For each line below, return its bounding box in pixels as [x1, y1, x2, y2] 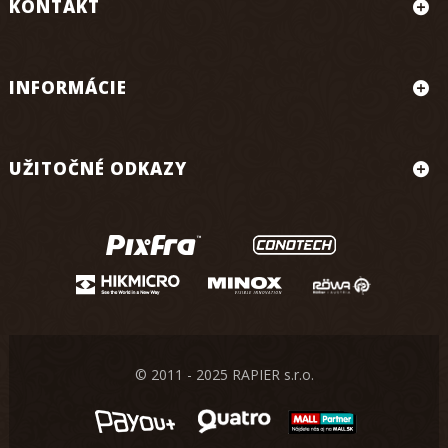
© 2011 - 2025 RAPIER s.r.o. [134, 365, 314, 384]
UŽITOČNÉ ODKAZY [9, 157, 187, 180]
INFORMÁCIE [9, 76, 127, 99]
